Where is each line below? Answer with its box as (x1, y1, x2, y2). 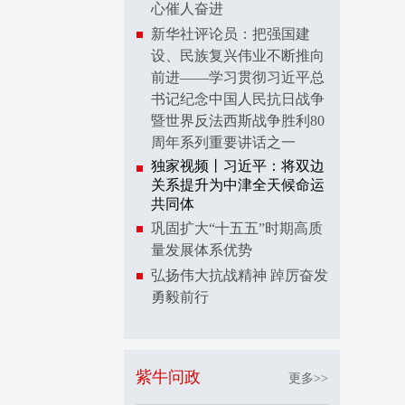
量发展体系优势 (151, 242, 252, 258)
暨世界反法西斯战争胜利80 (151, 113, 325, 128)
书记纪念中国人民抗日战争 (151, 91, 325, 107)
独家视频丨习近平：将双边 (151, 158, 325, 174)
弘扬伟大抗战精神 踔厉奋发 (151, 268, 328, 283)
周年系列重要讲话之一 (151, 135, 296, 150)
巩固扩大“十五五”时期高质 (151, 221, 323, 236)
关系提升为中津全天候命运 (151, 177, 325, 193)
